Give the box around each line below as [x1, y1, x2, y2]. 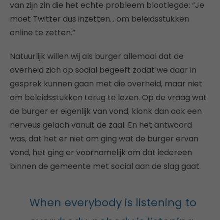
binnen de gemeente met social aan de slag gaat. [10, 160, 201, 172]
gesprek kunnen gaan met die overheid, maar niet [10, 78, 202, 89]
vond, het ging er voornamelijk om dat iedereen [10, 146, 192, 158]
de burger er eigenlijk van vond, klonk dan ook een [10, 105, 202, 117]
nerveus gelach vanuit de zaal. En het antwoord [10, 119, 192, 131]
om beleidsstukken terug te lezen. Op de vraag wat [10, 91, 207, 103]
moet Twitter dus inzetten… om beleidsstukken [10, 13, 189, 25]
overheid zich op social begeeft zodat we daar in [10, 64, 196, 76]
